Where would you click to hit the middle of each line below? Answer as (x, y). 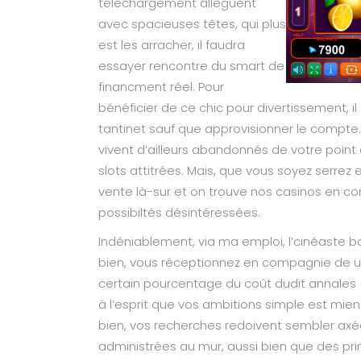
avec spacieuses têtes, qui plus (192, 24)
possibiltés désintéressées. (179, 212)
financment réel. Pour (161, 87)
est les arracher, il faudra (172, 45)
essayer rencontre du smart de (191, 66)
